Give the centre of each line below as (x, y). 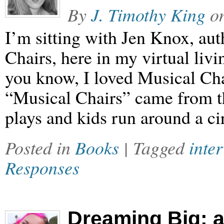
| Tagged (156, 147)
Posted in (40, 147)
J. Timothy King (148, 14)
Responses (42, 167)
